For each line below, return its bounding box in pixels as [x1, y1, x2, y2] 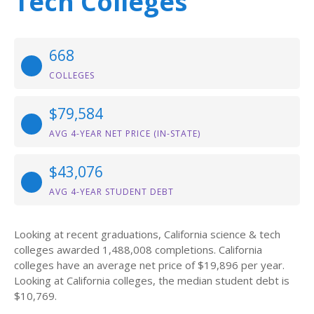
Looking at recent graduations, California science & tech [14, 227, 280, 241]
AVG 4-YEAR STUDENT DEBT [49, 186, 174, 198]
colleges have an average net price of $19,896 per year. [14, 258, 285, 272]
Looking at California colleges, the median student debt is [14, 273, 289, 287]
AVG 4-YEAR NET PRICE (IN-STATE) [49, 128, 200, 139]
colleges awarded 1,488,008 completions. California [14, 243, 262, 257]
